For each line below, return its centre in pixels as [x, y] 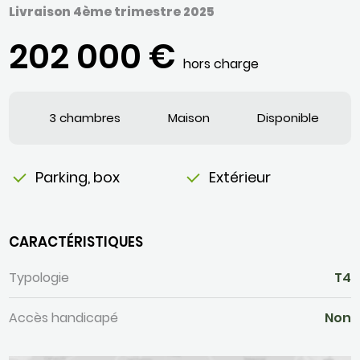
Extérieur [240, 177]
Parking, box [78, 177]
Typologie [39, 278]
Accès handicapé [64, 318]
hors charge [221, 63]
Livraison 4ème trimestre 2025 [112, 12]
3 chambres [85, 118]
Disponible [288, 118]
